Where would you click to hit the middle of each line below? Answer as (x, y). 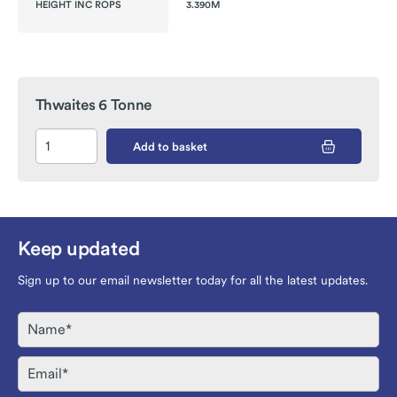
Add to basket (170, 146)
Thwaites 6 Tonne (94, 105)
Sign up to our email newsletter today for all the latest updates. (193, 280)
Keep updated (79, 249)
